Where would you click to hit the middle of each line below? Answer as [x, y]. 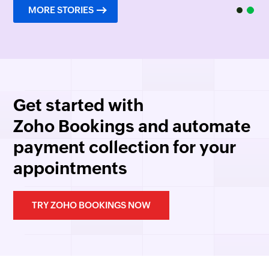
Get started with [79, 105]
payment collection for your [125, 147]
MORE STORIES [61, 10]
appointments [71, 168]
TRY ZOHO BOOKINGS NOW [92, 205]
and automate [193, 126]
